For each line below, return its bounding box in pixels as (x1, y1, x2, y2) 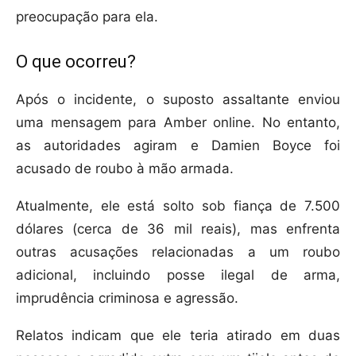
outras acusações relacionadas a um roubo (16, 244, 340, 261)
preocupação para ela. (16, 9, 158, 25)
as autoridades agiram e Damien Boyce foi (16, 137, 340, 154)
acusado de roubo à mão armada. (16, 161, 234, 177)
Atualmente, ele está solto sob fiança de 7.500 (16, 198, 340, 215)
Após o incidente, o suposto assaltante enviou (16, 91, 340, 108)
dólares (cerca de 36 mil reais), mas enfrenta (16, 221, 340, 238)
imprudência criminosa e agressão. (16, 290, 238, 307)
